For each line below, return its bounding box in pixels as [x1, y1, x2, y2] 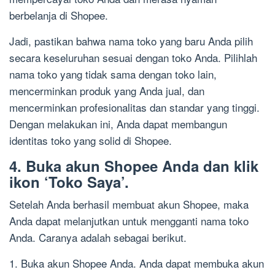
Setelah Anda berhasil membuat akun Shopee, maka [9, 196, 249, 212]
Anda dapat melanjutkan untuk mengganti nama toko [9, 213, 249, 229]
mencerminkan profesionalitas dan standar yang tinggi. [9, 99, 260, 115]
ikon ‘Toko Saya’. [9, 171, 129, 193]
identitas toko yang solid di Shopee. [9, 133, 172, 149]
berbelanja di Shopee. [9, 7, 108, 23]
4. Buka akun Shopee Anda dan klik [9, 155, 258, 177]
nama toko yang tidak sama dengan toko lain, [9, 66, 217, 82]
